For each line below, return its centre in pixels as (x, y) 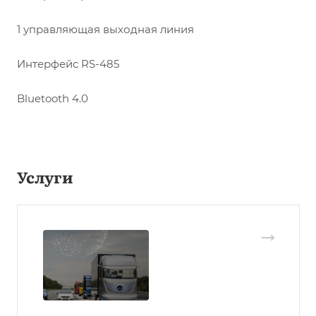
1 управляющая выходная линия (105, 29)
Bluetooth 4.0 (53, 98)
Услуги (45, 177)
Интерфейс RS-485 (68, 64)
